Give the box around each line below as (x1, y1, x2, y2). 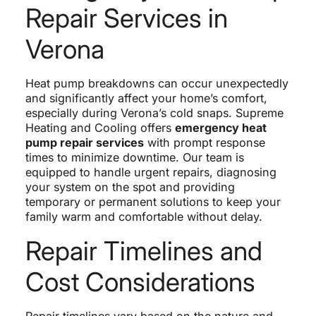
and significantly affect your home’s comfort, (25, 90, 267, 105)
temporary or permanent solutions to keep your (25, 194, 281, 209)
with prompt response (143, 135, 265, 150)
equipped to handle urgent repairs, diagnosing (25, 164, 276, 179)
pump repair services (25, 135, 144, 150)
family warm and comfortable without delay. (25, 209, 262, 224)
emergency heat (174, 120, 267, 135)
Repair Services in (25, 1, 228, 34)
